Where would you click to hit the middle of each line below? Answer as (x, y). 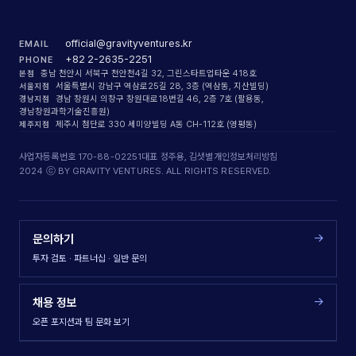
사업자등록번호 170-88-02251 (81, 157)
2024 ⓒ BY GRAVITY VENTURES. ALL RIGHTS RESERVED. (145, 171)
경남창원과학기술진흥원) (64, 112)
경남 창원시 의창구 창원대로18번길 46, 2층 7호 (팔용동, (160, 99)
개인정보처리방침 (246, 157)
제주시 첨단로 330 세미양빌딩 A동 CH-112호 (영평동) (157, 124)
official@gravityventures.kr (129, 43)
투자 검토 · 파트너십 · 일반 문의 (90, 258)
